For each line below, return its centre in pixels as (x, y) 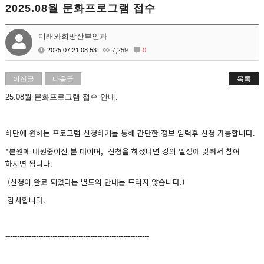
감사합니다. (26, 200)
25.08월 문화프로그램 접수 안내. (62, 97)
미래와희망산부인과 (73, 36)
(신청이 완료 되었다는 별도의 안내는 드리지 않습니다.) (95, 182)
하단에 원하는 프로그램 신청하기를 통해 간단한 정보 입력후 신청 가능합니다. (131, 133)
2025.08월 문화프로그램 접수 (81, 8)
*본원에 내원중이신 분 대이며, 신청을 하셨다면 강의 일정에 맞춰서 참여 (123, 151)
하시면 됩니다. (30, 164)
